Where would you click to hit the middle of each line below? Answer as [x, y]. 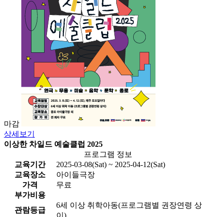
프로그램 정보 [108, 154]
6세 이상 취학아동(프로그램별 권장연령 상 [129, 205]
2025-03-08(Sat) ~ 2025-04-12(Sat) [111, 164]
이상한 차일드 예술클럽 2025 [53, 144]
